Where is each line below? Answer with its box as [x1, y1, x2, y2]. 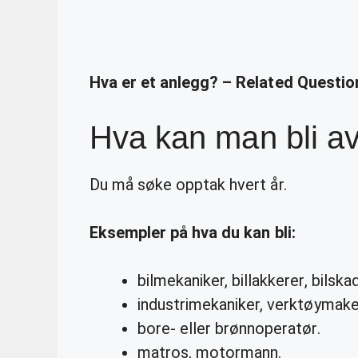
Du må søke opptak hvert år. [89, 174, 287, 194]
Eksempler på [89, 222, 193, 242]
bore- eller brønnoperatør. [137, 318, 320, 338]
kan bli [244, 222, 292, 242]
